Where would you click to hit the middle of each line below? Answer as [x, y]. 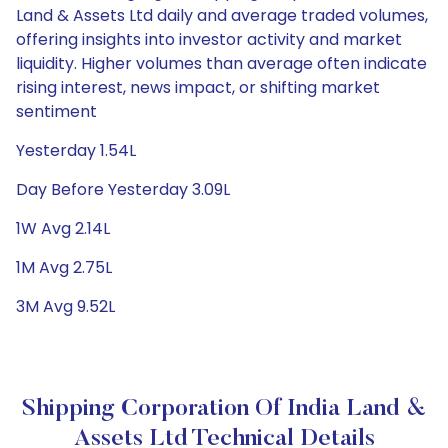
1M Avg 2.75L [64, 267]
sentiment [56, 111]
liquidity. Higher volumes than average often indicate [221, 63]
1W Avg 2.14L [63, 228]
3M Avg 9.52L [65, 306]
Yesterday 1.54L [76, 150]
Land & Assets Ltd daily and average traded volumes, [222, 15]
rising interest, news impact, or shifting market [198, 87]
